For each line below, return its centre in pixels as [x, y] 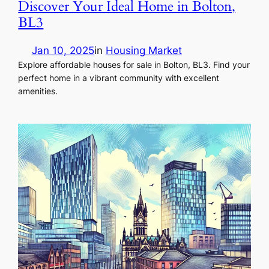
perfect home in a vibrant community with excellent [119, 77]
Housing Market [144, 50]
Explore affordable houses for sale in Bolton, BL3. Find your [134, 64]
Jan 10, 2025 [63, 50]
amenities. [38, 91]
